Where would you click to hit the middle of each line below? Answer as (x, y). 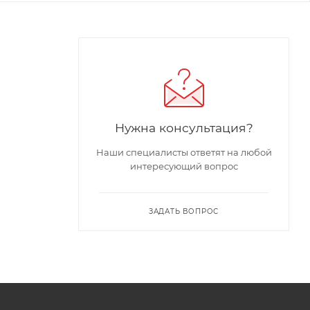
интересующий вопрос (184, 166)
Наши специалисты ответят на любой (184, 152)
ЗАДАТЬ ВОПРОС (184, 211)
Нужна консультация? (184, 127)
